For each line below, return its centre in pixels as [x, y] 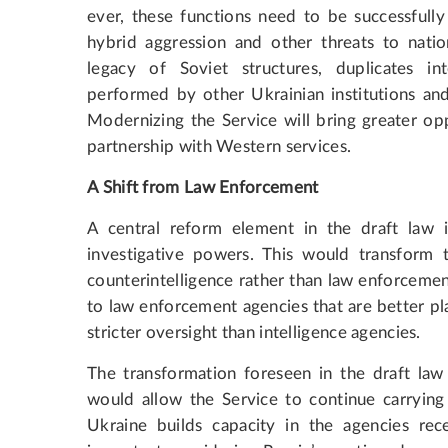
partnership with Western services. [219, 146]
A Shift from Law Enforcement [203, 187]
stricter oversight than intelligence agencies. [254, 332]
